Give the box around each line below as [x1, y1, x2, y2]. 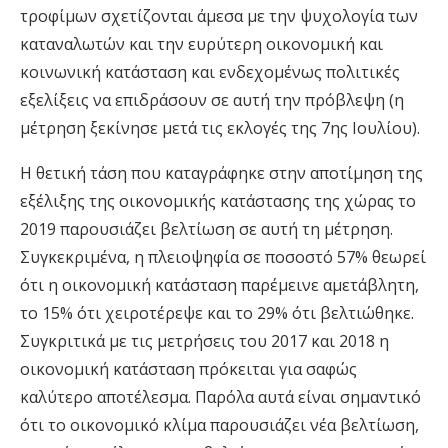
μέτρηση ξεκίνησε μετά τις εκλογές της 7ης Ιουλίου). [20, 117, 420, 140]
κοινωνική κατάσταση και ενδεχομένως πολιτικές [20, 61, 400, 84]
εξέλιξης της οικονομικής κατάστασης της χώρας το [20, 190, 416, 213]
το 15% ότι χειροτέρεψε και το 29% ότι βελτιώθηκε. [20, 302, 414, 325]
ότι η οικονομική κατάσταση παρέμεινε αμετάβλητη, [20, 274, 419, 297]
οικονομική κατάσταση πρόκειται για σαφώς [20, 358, 357, 381]
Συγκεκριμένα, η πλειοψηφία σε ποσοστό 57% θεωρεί [20, 246, 426, 269]
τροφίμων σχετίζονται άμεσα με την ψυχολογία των [20, 5, 418, 28]
